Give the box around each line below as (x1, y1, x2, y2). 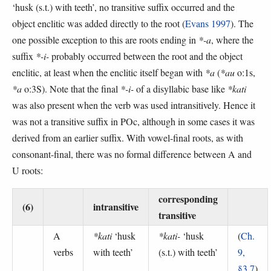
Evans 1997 (185, 17, 230, 30)
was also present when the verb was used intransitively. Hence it (12, 99, 255, 112)
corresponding (158, 192, 218, 206)
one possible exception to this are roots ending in (12, 33, 198, 47)
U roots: (12, 164, 43, 177)
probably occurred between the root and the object (49, 50, 243, 63)
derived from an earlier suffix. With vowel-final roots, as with (12, 131, 243, 145)
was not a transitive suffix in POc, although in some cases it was (12, 115, 255, 128)
